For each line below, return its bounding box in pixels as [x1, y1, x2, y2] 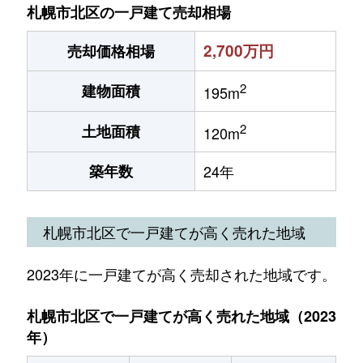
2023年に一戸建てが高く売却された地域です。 [26, 263, 336, 284]
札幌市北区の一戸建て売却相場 [27, 2, 231, 23]
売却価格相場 [67, 41, 155, 62]
